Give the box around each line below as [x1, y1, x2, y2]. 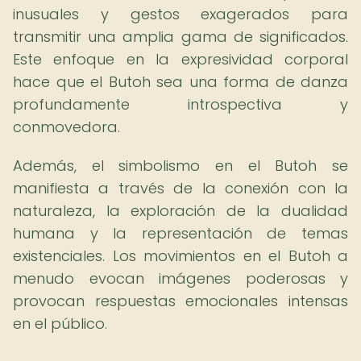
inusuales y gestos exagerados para [13, 4, 348, 24]
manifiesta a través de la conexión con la [13, 178, 348, 198]
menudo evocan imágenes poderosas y [13, 268, 348, 288]
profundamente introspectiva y [13, 94, 348, 114]
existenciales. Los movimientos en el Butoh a [13, 246, 348, 266]
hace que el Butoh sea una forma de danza [13, 72, 348, 92]
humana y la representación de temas [13, 223, 348, 243]
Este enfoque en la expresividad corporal [13, 49, 348, 69]
